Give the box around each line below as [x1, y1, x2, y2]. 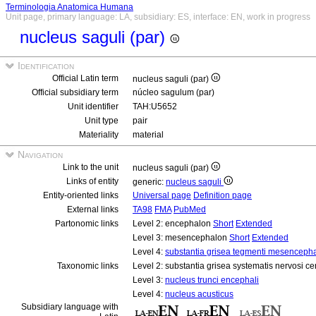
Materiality [79, 130, 119, 140]
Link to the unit [63, 162, 119, 172]
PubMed [174, 205, 206, 214]
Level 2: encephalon [133, 219, 213, 229]
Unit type [85, 116, 119, 126]
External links [67, 205, 119, 214]
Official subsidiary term [32, 87, 119, 97]
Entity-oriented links [43, 190, 119, 200]
